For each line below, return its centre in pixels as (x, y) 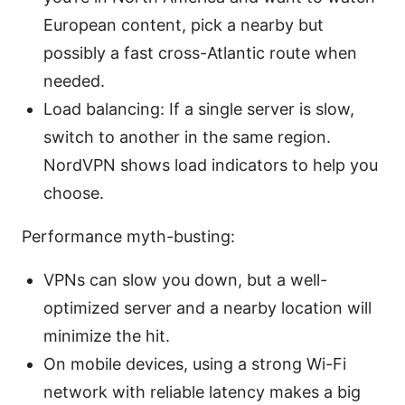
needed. (74, 81)
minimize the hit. (107, 336)
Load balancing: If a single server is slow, (199, 109)
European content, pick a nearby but (184, 25)
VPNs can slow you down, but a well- (185, 280)
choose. (74, 193)
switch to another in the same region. (187, 137)
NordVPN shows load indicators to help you (211, 165)
